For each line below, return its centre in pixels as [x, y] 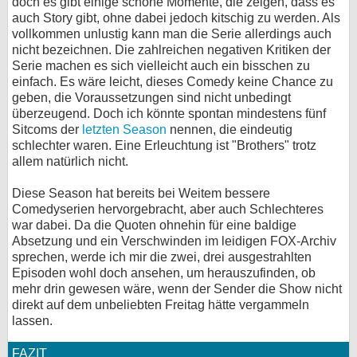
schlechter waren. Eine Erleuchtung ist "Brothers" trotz [164, 145]
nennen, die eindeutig [229, 129]
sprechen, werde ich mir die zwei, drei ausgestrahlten [162, 257]
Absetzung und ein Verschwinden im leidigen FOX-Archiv [174, 241]
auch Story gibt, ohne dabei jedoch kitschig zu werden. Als [176, 18]
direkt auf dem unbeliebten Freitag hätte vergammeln [161, 305]
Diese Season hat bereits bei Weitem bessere [141, 193]
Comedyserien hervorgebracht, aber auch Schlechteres [168, 209]
